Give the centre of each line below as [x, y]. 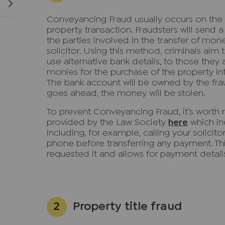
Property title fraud [127, 207]
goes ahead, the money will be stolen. [126, 94]
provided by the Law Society [107, 123]
